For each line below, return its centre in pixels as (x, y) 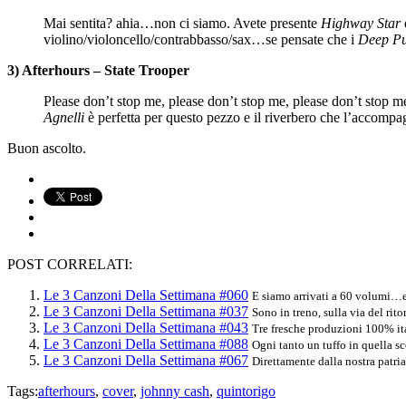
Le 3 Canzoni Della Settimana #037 (146, 311)
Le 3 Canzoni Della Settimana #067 (146, 360)
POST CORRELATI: (70, 264)
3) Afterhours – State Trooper (98, 70)
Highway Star (361, 23)
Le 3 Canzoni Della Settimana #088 (146, 343)
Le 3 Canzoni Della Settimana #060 (146, 295)
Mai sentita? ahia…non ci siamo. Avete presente (182, 23)
